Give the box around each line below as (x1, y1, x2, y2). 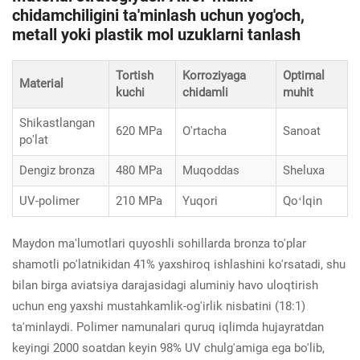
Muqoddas (182, 162, 239, 178)
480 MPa (116, 162, 162, 178)
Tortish (116, 67, 153, 83)
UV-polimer (19, 193, 80, 208)
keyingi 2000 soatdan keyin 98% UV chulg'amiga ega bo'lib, (12, 340, 325, 355)
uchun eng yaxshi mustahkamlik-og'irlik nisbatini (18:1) (12, 298, 305, 313)
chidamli (182, 84, 228, 100)
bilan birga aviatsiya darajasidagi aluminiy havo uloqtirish (12, 277, 318, 292)
